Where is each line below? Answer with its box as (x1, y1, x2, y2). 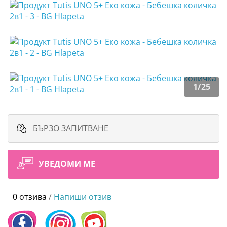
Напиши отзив (54, 191, 111, 203)
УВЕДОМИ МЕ (39, 158, 95, 170)
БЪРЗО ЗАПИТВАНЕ (31, 123, 108, 134)
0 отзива (13, 191, 47, 203)
